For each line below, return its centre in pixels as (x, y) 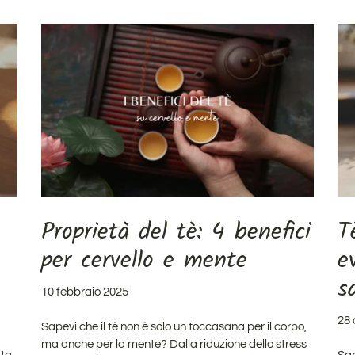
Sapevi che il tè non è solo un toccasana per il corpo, (174, 327)
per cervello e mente (145, 261)
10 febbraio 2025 (85, 292)
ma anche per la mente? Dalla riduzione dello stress (174, 345)
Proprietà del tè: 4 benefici (176, 233)
